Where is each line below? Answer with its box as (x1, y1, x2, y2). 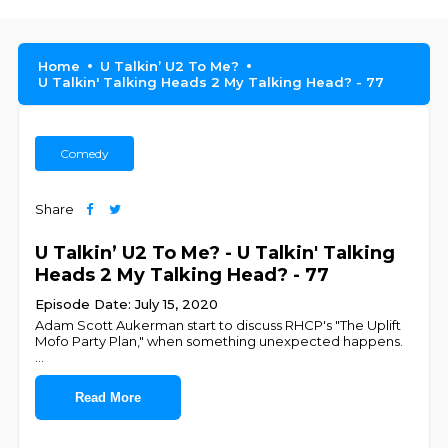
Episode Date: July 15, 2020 (35, 296, 219, 312)
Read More (75, 390, 142, 405)
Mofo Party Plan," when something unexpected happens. (35, 333, 404, 349)
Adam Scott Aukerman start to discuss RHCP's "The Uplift (35, 317, 402, 333)
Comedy (60, 146, 110, 161)
